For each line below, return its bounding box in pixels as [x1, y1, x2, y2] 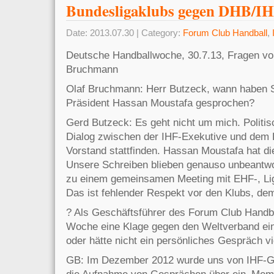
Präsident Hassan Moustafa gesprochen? [66, 96, 254, 109]
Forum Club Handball [183, 28, 267, 38]
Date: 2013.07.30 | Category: [66, 28, 183, 38]
